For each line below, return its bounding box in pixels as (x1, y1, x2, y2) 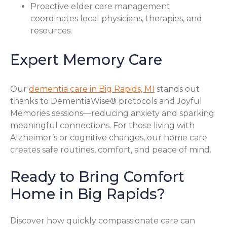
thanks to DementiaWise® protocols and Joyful (10, 96, 202, 106)
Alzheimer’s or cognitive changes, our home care (10, 133, 207, 143)
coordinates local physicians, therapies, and (30, 13, 202, 23)
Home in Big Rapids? (10, 185, 165, 203)
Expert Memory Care (10, 51, 162, 69)
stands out (155, 84, 200, 94)
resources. (30, 25, 72, 35)
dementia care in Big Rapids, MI (29, 84, 155, 94)
